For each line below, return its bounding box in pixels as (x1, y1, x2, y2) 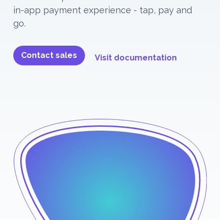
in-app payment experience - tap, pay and (13, 4, 192, 15)
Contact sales (21, 50, 78, 60)
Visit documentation (95, 53, 177, 62)
